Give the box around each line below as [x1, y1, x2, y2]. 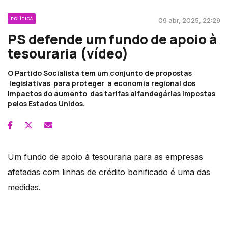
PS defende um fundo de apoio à [8, 30, 217, 48]
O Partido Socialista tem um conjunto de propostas [8, 68, 192, 78]
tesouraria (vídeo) [8, 44, 128, 63]
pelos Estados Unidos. [8, 98, 85, 108]
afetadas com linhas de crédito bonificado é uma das [8, 166, 210, 177]
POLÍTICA [11, 15, 33, 21]
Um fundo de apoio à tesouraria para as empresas [8, 151, 203, 162]
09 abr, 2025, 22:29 [158, 16, 220, 24]
